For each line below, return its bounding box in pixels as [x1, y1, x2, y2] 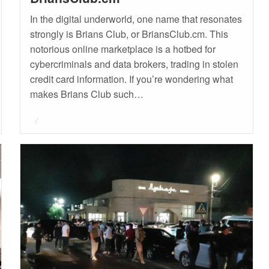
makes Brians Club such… [29, 87, 144, 101]
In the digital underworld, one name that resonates [29, 12, 242, 26]
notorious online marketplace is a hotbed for [29, 42, 216, 56]
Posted [34, 114, 52, 122]
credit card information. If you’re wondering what [29, 72, 233, 86]
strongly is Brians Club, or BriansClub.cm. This [29, 27, 228, 41]
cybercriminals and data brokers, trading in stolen [29, 57, 238, 71]
